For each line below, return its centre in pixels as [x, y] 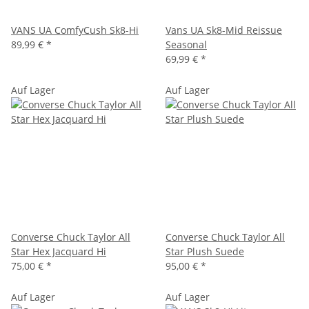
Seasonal [186, 44]
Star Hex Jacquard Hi [59, 251]
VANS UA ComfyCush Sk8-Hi [75, 30]
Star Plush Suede [205, 251]
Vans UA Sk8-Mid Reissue [224, 30]
